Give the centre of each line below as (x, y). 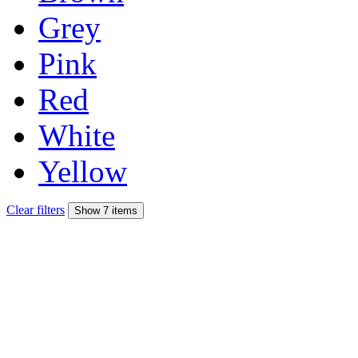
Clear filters (36, 209)
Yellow (83, 171)
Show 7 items (106, 210)
